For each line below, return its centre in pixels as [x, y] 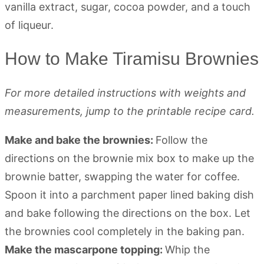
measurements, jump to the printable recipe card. [130, 111]
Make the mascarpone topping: [85, 249]
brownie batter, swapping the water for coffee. [122, 176]
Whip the [187, 249]
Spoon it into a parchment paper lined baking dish [129, 194]
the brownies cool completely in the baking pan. [125, 231]
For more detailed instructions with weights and [125, 93]
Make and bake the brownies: [80, 140]
